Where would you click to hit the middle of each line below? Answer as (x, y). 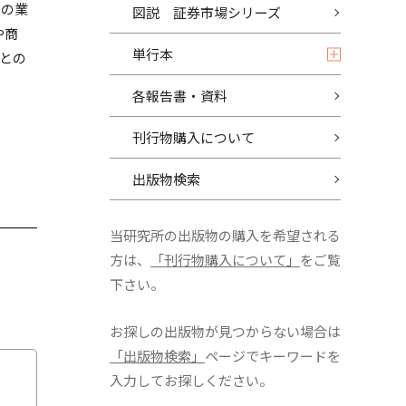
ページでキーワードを (273, 356)
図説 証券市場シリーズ (207, 12)
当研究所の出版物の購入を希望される (225, 235)
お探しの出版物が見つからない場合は (225, 331)
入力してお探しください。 (191, 380)
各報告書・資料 (180, 96)
